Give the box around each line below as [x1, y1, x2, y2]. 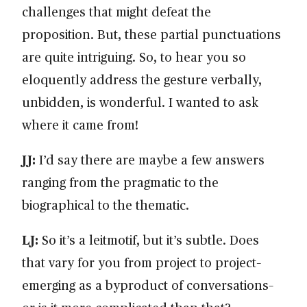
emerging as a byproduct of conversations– [22, 276, 273, 294]
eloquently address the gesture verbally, [22, 71, 262, 88]
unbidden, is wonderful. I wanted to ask [22, 93, 258, 111]
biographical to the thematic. [22, 196, 196, 214]
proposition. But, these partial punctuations [22, 25, 281, 43]
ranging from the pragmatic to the [22, 173, 219, 191]
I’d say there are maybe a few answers [36, 151, 265, 169]
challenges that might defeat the [22, 3, 211, 21]
